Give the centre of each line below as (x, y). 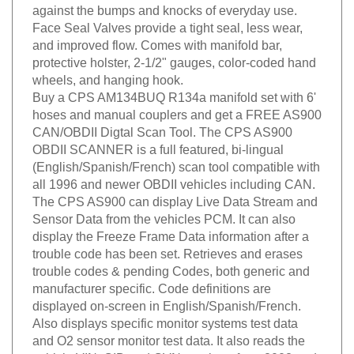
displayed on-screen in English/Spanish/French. (167, 300)
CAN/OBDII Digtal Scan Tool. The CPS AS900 (162, 126)
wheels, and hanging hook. (108, 74)
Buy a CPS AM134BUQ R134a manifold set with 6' (174, 91)
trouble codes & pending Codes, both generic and (171, 265)
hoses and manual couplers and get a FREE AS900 (177, 109)
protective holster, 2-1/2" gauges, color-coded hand (174, 56)
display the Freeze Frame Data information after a (171, 230)
